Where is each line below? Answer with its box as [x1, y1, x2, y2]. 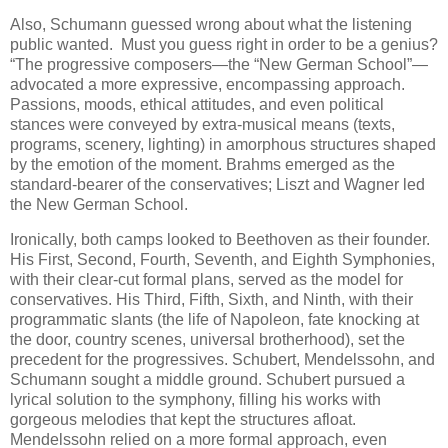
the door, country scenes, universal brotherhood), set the [10, 331, 405, 349]
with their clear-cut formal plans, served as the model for [10, 271, 403, 289]
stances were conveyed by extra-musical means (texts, [10, 115, 395, 133]
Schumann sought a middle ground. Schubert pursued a [10, 371, 405, 389]
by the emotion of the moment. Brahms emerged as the [10, 155, 395, 173]
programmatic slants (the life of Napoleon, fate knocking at [10, 311, 419, 329]
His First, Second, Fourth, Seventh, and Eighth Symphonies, [10, 251, 435, 269]
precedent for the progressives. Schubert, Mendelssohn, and [10, 351, 435, 369]
